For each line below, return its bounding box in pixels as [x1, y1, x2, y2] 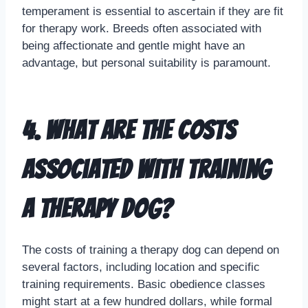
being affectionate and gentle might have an [22, 38, 245, 52]
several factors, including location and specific [22, 260, 260, 274]
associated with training [22, 155, 272, 184]
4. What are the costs [22, 115, 236, 144]
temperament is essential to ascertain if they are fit [22, 4, 283, 18]
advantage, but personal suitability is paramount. [22, 56, 271, 69]
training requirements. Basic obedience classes [22, 277, 265, 291]
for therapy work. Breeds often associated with [22, 21, 261, 35]
